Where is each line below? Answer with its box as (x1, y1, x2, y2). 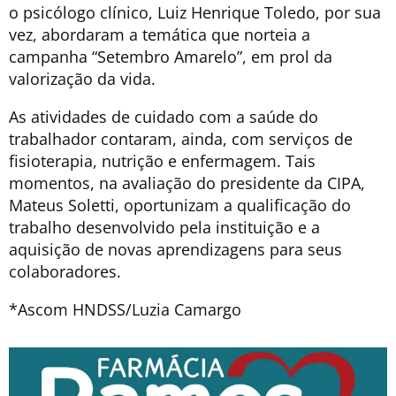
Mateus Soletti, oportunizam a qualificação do (9, 194, 351, 216)
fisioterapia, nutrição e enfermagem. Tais (9, 149, 316, 171)
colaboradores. (9, 260, 121, 282)
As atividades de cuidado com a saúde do (9, 105, 318, 127)
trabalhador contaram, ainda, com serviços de (9, 127, 353, 149)
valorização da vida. (9, 67, 156, 89)
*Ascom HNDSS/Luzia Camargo (9, 298, 241, 320)
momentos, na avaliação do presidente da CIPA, (9, 171, 365, 194)
